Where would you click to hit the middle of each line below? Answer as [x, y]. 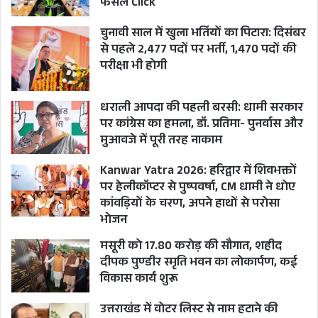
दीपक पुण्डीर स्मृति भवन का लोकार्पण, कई [199, 264]
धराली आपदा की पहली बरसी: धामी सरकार [202, 109]
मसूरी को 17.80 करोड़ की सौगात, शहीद [191, 248]
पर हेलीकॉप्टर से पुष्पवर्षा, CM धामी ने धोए [198, 189]
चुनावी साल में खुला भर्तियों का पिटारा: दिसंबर [203, 35]
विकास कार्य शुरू [139, 280]
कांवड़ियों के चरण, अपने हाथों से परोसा [190, 205]
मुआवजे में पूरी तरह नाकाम [161, 142]
